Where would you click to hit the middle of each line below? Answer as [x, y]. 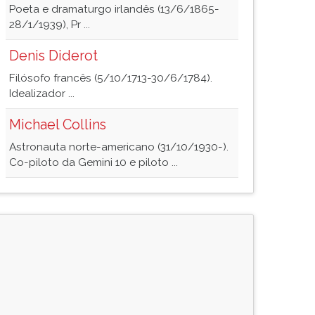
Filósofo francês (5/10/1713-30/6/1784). [111, 78]
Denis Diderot [53, 56]
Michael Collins [58, 124]
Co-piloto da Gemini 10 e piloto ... [94, 162]
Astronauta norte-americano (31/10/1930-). [119, 147]
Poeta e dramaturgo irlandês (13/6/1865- [114, 9]
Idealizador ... [42, 94]
